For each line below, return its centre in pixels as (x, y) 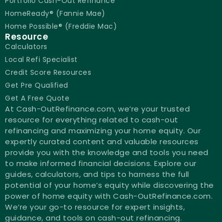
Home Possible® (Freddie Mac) (61, 27)
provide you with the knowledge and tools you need (107, 153)
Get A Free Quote (37, 98)
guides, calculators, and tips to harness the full (97, 174)
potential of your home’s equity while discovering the (110, 185)
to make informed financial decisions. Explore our (101, 164)
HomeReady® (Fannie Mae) (55, 14)
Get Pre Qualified (37, 85)
